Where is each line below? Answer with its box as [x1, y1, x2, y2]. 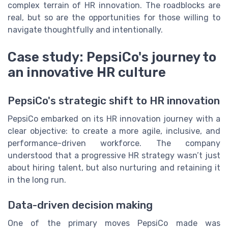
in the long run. [8, 175, 66, 185]
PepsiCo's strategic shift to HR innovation [8, 95, 220, 107]
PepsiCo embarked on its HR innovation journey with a [8, 114, 220, 124]
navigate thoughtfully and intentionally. [8, 24, 163, 35]
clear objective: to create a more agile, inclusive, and [8, 126, 220, 136]
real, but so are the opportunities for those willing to [8, 12, 220, 22]
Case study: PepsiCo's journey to [8, 49, 216, 65]
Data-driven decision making [8, 198, 153, 211]
